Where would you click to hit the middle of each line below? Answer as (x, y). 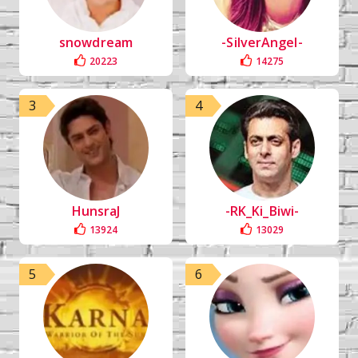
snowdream (96, 42)
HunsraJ (96, 211)
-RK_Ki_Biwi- (262, 211)
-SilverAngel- (262, 42)
